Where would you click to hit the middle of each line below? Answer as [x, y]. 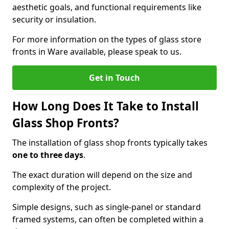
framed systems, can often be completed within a [108, 219]
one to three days [48, 155]
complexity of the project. [63, 187]
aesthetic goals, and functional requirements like [107, 7]
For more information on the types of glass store [107, 39]
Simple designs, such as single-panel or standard [107, 207]
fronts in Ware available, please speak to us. [97, 52]
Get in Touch [114, 78]
